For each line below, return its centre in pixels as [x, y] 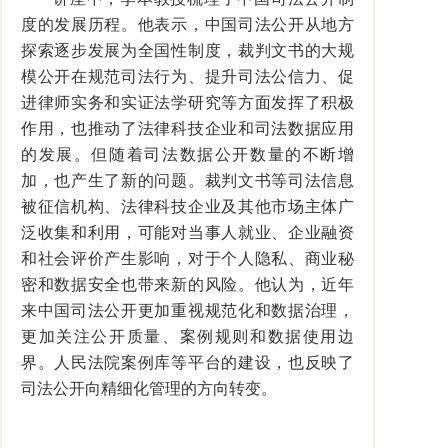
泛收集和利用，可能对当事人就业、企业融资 [187, 232]
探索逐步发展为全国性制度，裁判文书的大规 [187, 50]
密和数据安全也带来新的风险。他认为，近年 [187, 284]
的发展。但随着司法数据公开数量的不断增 [187, 154]
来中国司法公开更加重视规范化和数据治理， [187, 310]
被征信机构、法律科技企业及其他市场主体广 [187, 206]
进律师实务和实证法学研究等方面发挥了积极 [187, 102]
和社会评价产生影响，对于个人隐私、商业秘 [187, 258]
